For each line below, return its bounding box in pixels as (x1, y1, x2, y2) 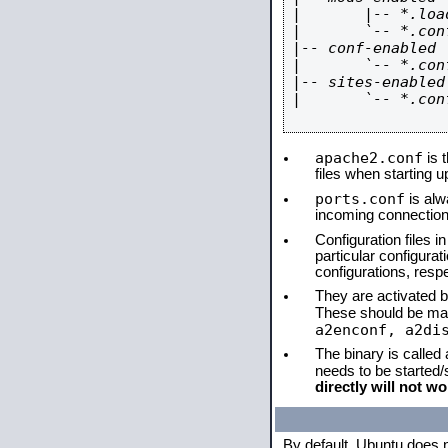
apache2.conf (315, 149, 423, 166)
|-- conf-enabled (292, 39, 436, 56)
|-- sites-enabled (292, 73, 445, 90)
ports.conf (315, 190, 405, 207)
